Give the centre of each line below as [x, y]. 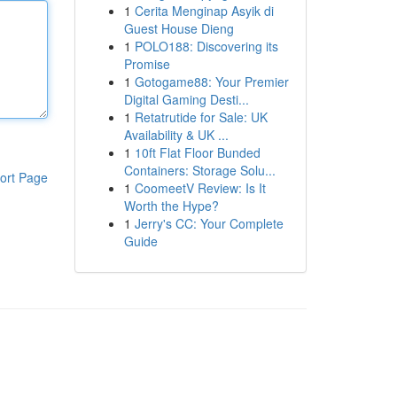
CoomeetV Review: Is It [200, 188]
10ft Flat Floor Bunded [197, 152]
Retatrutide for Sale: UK [201, 117]
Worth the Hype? [171, 206]
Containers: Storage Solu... [199, 170]
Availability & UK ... [176, 135]
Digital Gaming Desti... [186, 99]
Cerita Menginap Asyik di [204, 11]
